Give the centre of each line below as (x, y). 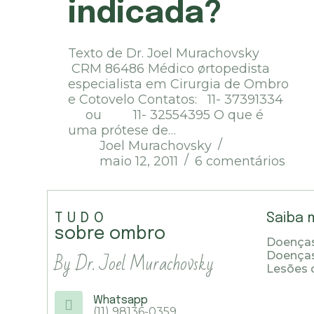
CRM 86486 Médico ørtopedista (169, 69)
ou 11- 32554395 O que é (166, 115)
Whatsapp (121, 301)
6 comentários (240, 162)
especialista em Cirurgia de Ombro (179, 84)
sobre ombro (110, 234)
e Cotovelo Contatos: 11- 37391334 (179, 100)
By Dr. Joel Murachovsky (135, 264)
